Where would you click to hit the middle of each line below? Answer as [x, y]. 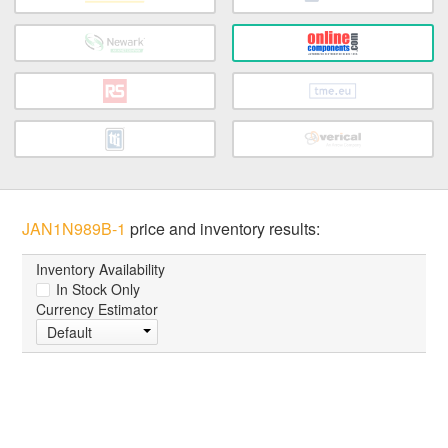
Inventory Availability [101, 269]
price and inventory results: [223, 229]
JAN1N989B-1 [74, 229]
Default [70, 332]
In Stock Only [96, 289]
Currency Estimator [97, 309]
